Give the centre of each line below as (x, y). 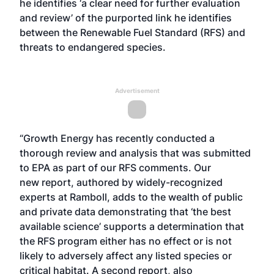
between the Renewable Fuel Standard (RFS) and (132, 32)
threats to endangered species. (93, 47)
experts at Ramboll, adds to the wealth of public (131, 197)
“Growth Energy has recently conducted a (117, 138)
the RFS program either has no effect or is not (126, 241)
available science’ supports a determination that (132, 226)
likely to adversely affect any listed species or (126, 256)
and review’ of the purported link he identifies (126, 18)
